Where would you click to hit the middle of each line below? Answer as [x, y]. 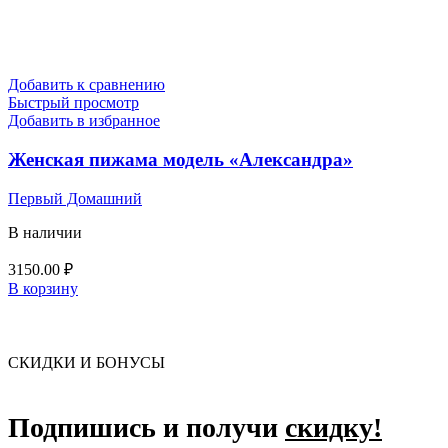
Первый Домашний [75, 198]
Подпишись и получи [146, 428]
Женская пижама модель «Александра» [180, 160]
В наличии [45, 232]
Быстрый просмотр [73, 103]
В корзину [43, 288]
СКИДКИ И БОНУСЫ [86, 362]
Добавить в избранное [84, 121]
